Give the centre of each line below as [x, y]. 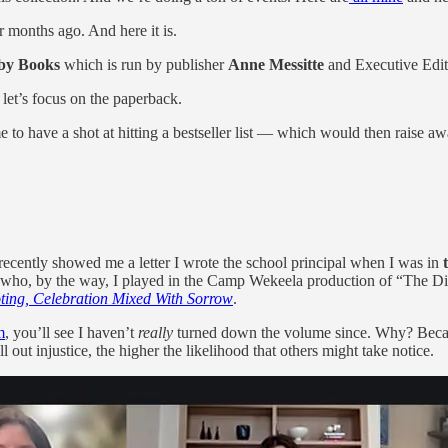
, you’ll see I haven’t [71, 333]
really [155, 333]
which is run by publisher [144, 65]
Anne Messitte [276, 65]
